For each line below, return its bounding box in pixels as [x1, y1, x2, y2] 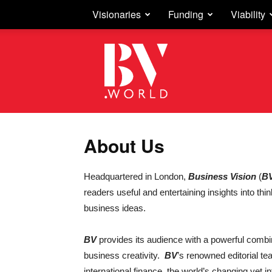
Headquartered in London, [84, 171, 188, 182]
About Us [84, 132, 165, 158]
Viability [231, 7, 265, 21]
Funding [168, 7, 203, 21]
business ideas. [84, 203, 146, 213]
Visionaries [92, 7, 141, 21]
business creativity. [84, 250, 165, 260]
